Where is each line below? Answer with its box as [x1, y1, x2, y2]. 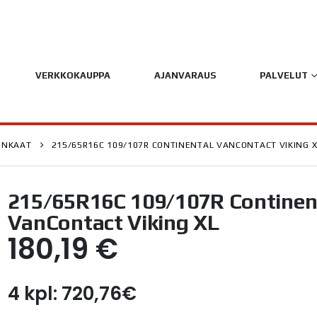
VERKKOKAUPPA [35, 70, 110, 81]
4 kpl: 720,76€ [7, 281, 137, 306]
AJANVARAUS [154, 70, 216, 81]
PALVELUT [259, 70, 308, 81]
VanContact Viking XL [7, 210, 220, 235]
